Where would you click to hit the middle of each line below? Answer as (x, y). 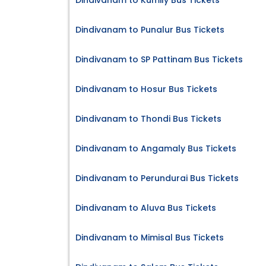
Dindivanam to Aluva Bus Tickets (146, 208)
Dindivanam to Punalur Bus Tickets (150, 30)
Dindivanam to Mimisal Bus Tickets (150, 238)
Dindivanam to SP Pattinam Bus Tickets (159, 60)
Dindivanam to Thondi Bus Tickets (148, 119)
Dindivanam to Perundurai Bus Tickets (157, 178)
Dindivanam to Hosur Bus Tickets (146, 89)
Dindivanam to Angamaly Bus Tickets (156, 149)
